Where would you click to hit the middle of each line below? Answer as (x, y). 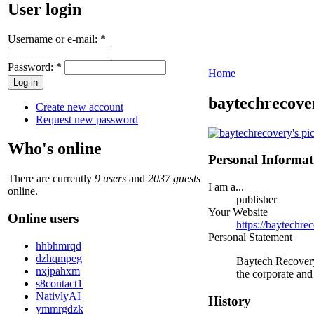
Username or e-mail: (54, 39)
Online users (43, 219)
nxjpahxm (58, 271)
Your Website (238, 212)
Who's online (55, 149)
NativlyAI (58, 296)
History (230, 301)
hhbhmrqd (59, 245)
